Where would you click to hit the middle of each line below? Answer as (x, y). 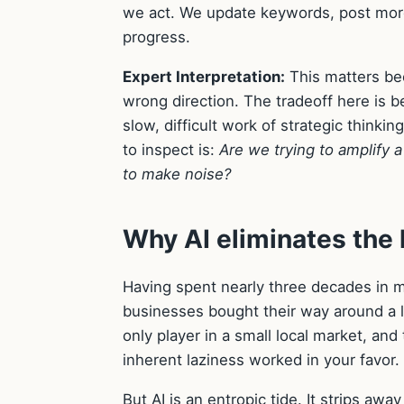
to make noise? (177, 174)
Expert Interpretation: (204, 76)
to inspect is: (171, 149)
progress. (156, 37)
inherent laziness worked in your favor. (261, 359)
